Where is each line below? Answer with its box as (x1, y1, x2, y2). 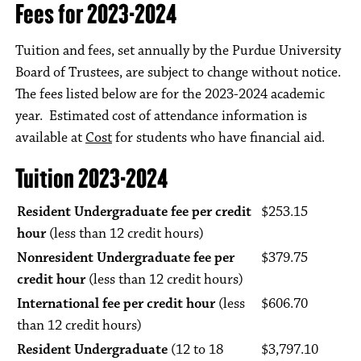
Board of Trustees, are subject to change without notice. (15, 64, 341, 81)
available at (15, 129, 85, 147)
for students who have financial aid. (112, 129, 325, 147)
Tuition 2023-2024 (15, 162, 168, 195)
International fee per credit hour (17, 295, 215, 313)
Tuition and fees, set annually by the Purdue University (15, 42, 341, 60)
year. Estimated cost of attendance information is (15, 107, 307, 125)
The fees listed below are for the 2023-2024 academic (15, 85, 325, 103)
